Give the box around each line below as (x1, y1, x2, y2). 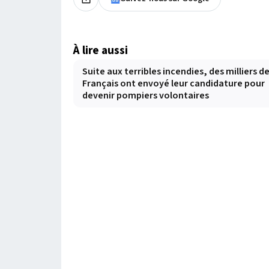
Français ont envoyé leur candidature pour (82, 77, 265, 91)
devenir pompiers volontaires (82, 89, 209, 103)
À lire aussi (73, 42, 128, 59)
